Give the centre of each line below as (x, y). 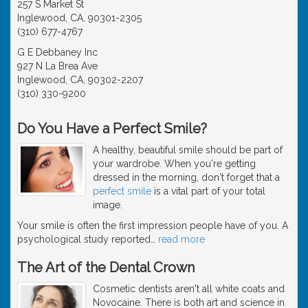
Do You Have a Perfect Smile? (112, 128)
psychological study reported (84, 239)
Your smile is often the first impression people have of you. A (153, 225)
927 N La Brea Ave (57, 66)
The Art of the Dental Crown (106, 267)
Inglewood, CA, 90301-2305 (79, 18)
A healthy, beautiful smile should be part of (188, 150)
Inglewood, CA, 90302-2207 (80, 79)
